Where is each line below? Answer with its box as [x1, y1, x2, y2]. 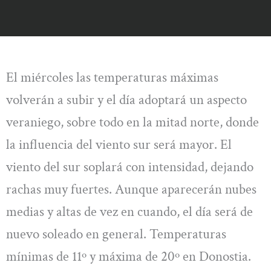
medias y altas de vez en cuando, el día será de [6, 202, 253, 221]
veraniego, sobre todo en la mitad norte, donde [6, 113, 259, 131]
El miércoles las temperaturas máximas [6, 68, 218, 87]
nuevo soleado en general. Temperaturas [6, 224, 226, 243]
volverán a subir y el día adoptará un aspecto [6, 90, 247, 109]
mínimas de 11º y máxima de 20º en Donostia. [6, 247, 251, 266]
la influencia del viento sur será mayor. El [6, 135, 232, 154]
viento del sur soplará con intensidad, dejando [6, 157, 253, 176]
